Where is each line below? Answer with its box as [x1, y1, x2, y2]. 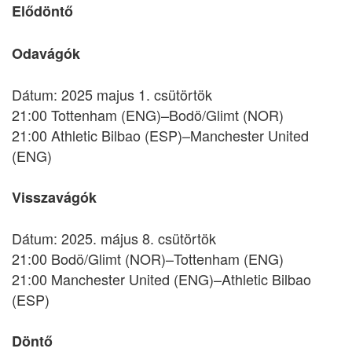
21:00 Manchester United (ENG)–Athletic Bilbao [12, 269, 311, 289]
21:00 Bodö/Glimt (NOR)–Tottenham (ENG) [12, 248, 284, 269]
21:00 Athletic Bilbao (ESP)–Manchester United [12, 125, 309, 145]
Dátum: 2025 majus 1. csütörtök [12, 84, 212, 104]
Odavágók [12, 43, 80, 64]
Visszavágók [12, 187, 97, 207]
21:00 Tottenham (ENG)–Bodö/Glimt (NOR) [12, 104, 284, 125]
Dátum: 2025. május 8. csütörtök [12, 228, 216, 248]
